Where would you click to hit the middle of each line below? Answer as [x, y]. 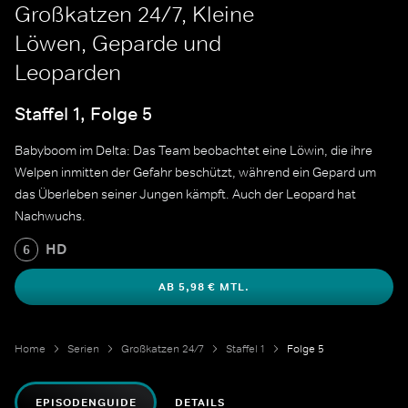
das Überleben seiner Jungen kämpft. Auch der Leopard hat [185, 194]
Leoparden [68, 72]
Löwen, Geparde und [118, 43]
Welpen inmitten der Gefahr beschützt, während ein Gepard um [195, 173]
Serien [83, 349]
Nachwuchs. [50, 216]
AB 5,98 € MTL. [204, 287]
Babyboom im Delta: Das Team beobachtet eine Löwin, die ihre [194, 151]
